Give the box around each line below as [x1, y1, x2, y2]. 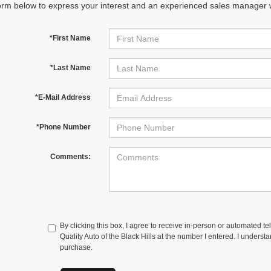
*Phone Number [36, 123, 91, 131]
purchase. [60, 243, 93, 252]
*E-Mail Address [34, 93, 91, 102]
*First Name [49, 34, 91, 42]
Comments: [50, 152, 91, 161]
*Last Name [50, 64, 91, 72]
